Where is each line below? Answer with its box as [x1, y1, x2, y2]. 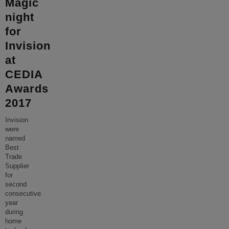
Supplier [5, 163, 29, 170]
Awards [5, 82, 49, 95]
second [5, 181, 27, 188]
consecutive [5, 190, 41, 197]
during [5, 209, 23, 216]
